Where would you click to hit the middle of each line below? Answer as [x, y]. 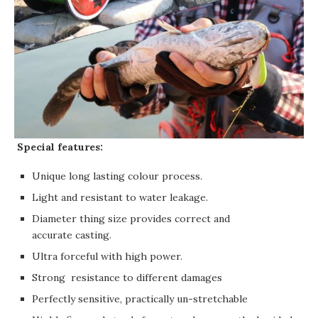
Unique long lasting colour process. [117, 176]
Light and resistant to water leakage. [121, 198]
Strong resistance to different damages [127, 278]
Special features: [60, 147]
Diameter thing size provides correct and [131, 219]
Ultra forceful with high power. [107, 257]
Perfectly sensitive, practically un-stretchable [140, 299]
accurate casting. [72, 235]
